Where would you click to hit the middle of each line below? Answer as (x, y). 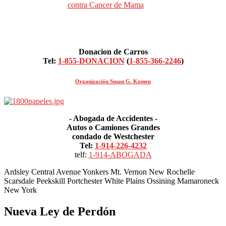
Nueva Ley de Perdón (60, 211)
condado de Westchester (113, 136)
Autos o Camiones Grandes (113, 127)
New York (20, 190)
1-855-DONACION (91, 61)
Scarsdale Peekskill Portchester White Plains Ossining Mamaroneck (111, 181)
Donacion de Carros (113, 51)
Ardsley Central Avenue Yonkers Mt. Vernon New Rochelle (99, 172)
